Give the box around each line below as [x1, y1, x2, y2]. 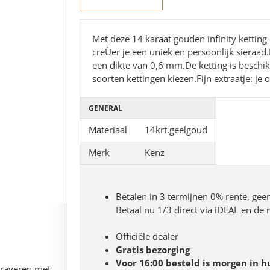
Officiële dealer [116, 230, 178, 242]
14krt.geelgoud [145, 124, 207, 136]
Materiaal [89, 124, 127, 136]
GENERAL [89, 103, 122, 113]
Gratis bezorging [116, 243, 190, 256]
